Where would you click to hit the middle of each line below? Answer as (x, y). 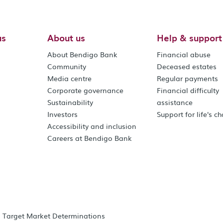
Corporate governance (86, 90)
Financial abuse (184, 54)
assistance (175, 102)
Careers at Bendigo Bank (90, 138)
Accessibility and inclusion (92, 126)
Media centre (70, 78)
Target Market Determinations (54, 216)
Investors (63, 114)
